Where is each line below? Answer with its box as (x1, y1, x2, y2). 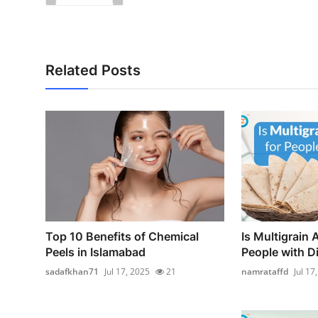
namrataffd (241, 265, 288, 278)
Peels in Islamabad (45, 245, 146, 260)
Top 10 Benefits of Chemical (45, 229, 199, 244)
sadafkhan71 (45, 265, 99, 278)
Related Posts (45, 62, 141, 79)
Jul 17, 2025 (104, 265, 150, 278)
